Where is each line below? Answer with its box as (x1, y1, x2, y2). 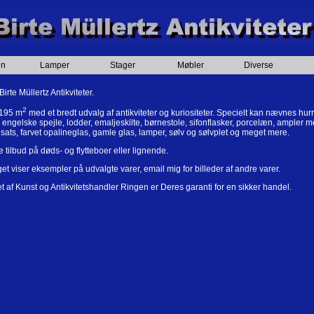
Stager (109, 60, 135, 70)
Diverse (243, 60, 273, 70)
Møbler (177, 60, 204, 70)
